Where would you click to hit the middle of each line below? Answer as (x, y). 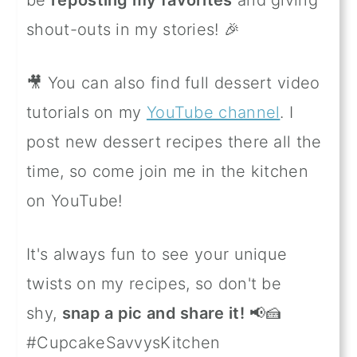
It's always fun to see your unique (157, 254)
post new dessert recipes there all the (174, 141)
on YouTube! (75, 200)
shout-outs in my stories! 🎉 (133, 29)
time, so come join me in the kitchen (167, 171)
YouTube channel (213, 112)
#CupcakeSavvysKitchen (124, 342)
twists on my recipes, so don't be (154, 283)
